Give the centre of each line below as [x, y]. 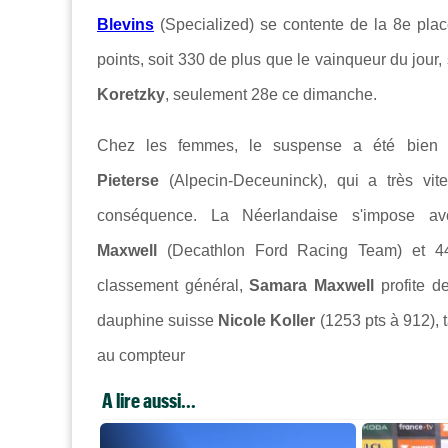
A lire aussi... [149, 400]
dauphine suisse [158, 321]
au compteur [141, 356]
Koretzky [131, 95]
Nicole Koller [267, 321]
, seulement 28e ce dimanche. [271, 95]
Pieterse [128, 181]
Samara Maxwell [312, 286]
